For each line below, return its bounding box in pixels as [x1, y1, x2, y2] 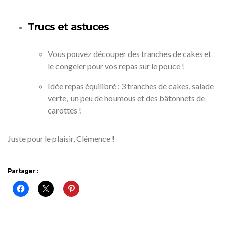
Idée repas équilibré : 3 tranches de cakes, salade [48, 81, 214, 91]
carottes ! [48, 105, 81, 115]
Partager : [8, 167, 37, 175]
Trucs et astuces [28, 21, 109, 33]
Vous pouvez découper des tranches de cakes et [48, 49, 211, 59]
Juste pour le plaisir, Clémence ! [8, 134, 115, 143]
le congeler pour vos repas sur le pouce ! [48, 61, 184, 71]
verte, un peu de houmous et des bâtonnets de [48, 93, 205, 103]
